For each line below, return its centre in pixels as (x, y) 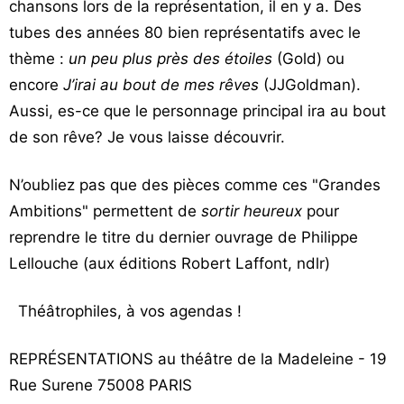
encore (36, 85)
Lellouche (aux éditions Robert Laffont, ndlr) (170, 263)
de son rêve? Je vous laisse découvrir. (147, 137)
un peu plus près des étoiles (170, 59)
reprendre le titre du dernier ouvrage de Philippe (184, 237)
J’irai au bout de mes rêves (161, 85)
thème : (39, 59)
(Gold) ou (308, 59)
